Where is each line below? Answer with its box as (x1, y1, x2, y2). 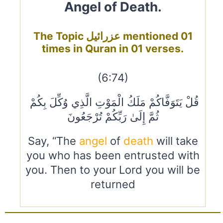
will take (153, 134, 198, 147)
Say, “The (27, 134, 79, 147)
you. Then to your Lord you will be (25, 163, 200, 176)
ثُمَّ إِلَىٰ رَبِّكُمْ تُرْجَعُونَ (67, 110, 159, 123)
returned (90, 177, 135, 191)
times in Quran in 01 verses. (42, 42, 184, 55)
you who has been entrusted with (26, 148, 200, 162)
